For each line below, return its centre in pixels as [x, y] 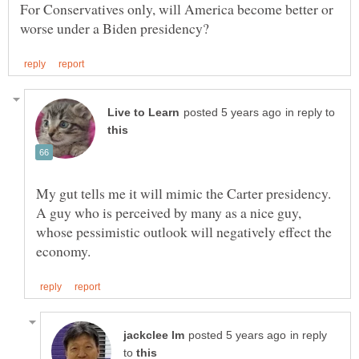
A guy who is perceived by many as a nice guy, [169, 213]
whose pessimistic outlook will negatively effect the [184, 232]
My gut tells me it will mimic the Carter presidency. [184, 194]
